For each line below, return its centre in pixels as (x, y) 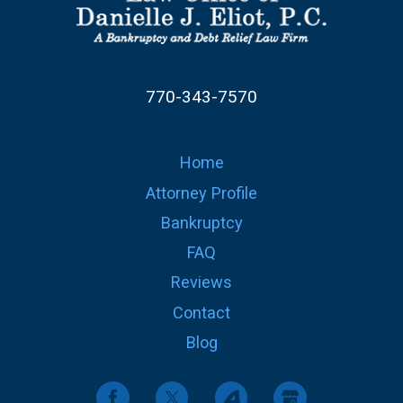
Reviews (201, 282)
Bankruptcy (201, 222)
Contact (201, 312)
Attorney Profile (201, 193)
